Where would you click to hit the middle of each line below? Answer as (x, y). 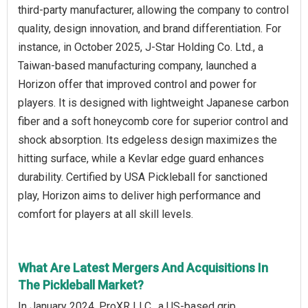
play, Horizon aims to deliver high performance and (139, 196)
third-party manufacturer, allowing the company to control (153, 10)
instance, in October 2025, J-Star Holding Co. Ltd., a (141, 47)
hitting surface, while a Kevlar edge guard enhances (141, 159)
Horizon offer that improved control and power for (137, 85)
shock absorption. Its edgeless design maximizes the (147, 140)
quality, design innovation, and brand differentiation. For (150, 29)
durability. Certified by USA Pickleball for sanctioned (143, 177)
